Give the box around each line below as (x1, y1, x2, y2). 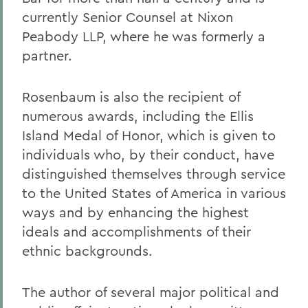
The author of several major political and (22, 283, 279, 300)
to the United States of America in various (22, 184, 286, 201)
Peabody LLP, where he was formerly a (22, 27, 265, 45)
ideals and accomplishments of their (22, 223, 251, 240)
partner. (22, 47, 72, 64)
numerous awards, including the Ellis (22, 107, 254, 124)
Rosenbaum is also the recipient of (22, 88, 240, 105)
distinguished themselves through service (22, 165, 285, 182)
